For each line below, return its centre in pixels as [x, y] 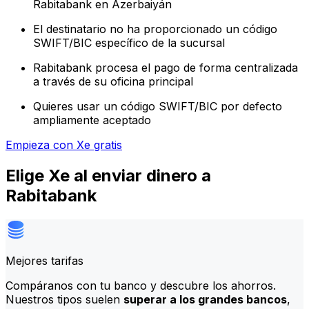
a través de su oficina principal [113, 81]
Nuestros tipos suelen [64, 299]
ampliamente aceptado [92, 120]
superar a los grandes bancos [205, 299]
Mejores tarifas [44, 260]
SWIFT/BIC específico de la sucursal [129, 42]
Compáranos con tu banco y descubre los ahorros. [141, 285]
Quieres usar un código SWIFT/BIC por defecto [158, 106]
